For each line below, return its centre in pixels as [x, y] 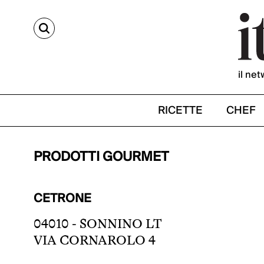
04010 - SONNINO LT [98, 224]
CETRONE [62, 199]
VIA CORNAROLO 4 [95, 240]
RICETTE [180, 110]
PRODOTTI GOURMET [101, 157]
